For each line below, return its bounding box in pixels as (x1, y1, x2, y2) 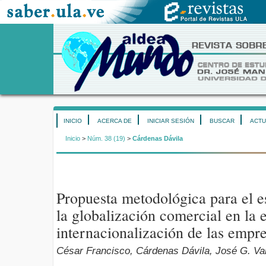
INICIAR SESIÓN (147, 118, 194, 124)
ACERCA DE (97, 118, 132, 124)
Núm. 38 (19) (87, 135, 125, 142)
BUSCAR (210, 118, 235, 124)
